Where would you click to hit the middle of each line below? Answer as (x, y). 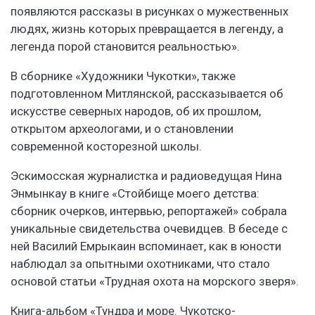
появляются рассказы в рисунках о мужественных (149, 12)
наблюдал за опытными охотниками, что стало (140, 264)
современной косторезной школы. (106, 147)
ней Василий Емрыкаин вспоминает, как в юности (146, 246)
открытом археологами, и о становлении (122, 129)
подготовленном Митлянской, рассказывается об (147, 94)
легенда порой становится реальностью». (125, 47)
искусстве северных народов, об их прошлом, (136, 111)
